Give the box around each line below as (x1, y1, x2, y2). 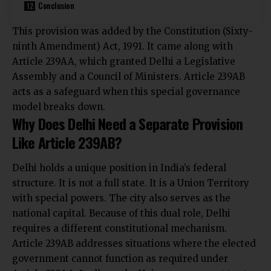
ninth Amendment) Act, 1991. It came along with (12, 41, 233, 53)
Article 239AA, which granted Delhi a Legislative (12, 56, 235, 68)
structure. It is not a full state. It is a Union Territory (12, 177, 249, 189)
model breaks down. (12, 101, 105, 113)
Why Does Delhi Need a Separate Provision (12, 113, 243, 135)
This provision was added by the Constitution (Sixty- (12, 25, 253, 38)
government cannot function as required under (12, 252, 228, 264)
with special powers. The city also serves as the (12, 192, 230, 204)
